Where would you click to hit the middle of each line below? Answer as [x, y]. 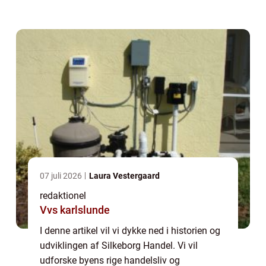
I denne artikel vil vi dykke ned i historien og [130, 230]
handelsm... [64, 33]
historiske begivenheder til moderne [114, 18]
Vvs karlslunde [75, 210]
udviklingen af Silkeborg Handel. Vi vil [119, 245]
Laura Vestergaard [124, 175]
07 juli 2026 [62, 175]
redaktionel [63, 195]
